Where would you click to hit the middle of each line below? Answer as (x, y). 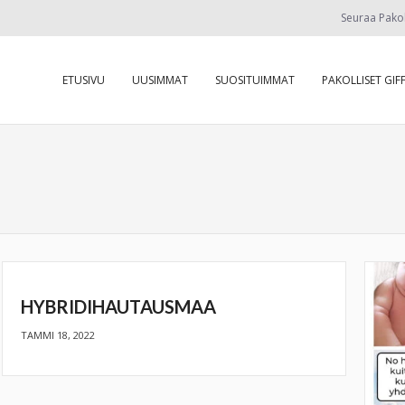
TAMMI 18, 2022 (57, 335)
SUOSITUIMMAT (255, 80)
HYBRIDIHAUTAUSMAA (118, 306)
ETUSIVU (84, 80)
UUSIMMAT (160, 80)
